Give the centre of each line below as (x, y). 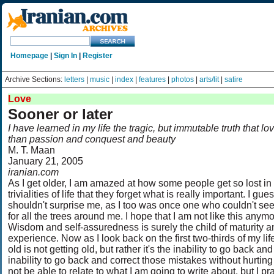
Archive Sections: (35, 80)
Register (98, 56)
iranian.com (33, 172)
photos (183, 80)
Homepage (29, 56)
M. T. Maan (31, 150)
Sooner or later (60, 114)
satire (234, 80)
